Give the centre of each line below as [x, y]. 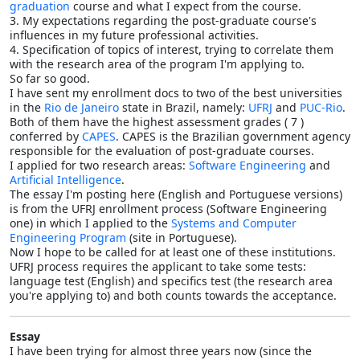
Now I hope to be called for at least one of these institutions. [173, 252]
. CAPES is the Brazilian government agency [233, 136]
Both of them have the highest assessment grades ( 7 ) [157, 121]
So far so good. [50, 78]
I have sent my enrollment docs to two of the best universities [176, 92]
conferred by [46, 136]
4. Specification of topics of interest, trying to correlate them [172, 49]
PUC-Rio [321, 107]
